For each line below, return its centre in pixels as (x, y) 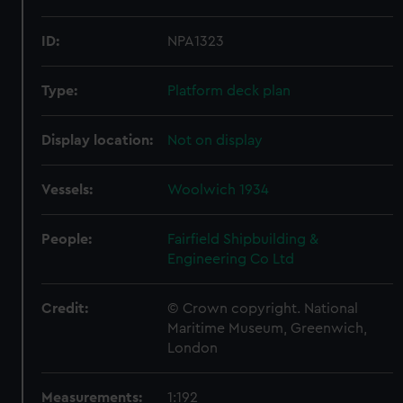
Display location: (98, 140)
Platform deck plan (229, 91)
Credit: (65, 309)
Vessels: (67, 190)
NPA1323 (196, 41)
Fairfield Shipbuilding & (243, 239)
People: (67, 239)
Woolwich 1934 (219, 190)
